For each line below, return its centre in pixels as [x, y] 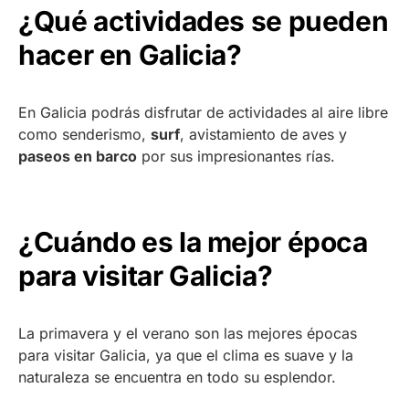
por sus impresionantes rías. [236, 157]
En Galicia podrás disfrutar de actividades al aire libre [203, 113]
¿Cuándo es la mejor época [193, 242]
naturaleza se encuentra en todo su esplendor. [177, 378]
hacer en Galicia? [130, 55]
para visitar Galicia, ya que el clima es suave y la [186, 356]
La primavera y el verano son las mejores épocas [188, 334]
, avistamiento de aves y [263, 135]
